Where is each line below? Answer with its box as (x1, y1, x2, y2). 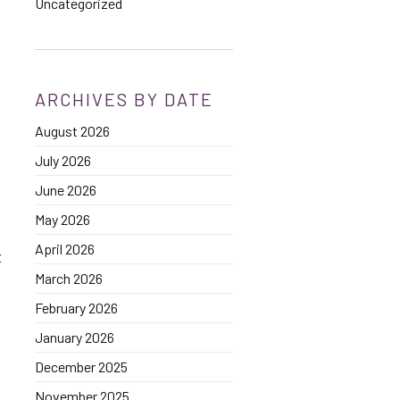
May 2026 (34, 211, 90, 228)
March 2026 (34, 270, 103, 287)
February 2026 (34, 299, 118, 316)
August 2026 (34, 122, 110, 139)
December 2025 (34, 358, 128, 375)
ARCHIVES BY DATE (34, 88, 213, 110)
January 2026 (34, 329, 114, 346)
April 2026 (34, 240, 95, 257)
